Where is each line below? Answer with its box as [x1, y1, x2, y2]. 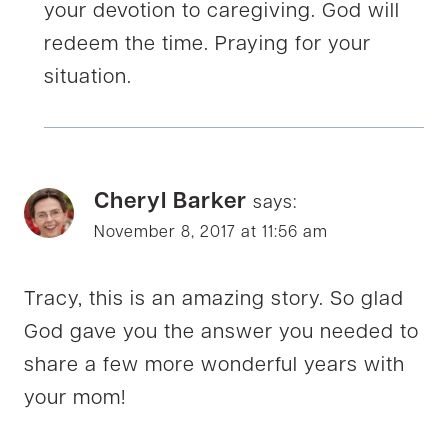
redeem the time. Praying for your [44, 35, 371, 56]
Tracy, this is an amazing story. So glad [24, 290, 404, 311]
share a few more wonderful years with [24, 356, 405, 377]
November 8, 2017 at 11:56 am [94, 225, 328, 242]
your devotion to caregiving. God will [44, 2, 400, 23]
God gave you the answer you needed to [24, 323, 419, 344]
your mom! [24, 389, 126, 410]
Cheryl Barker [94, 191, 247, 215]
